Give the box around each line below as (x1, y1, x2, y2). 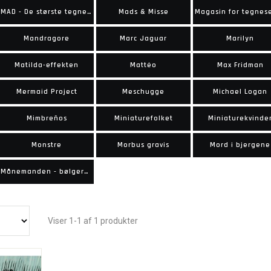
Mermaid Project (16, 87, 77, 96)
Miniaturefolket (114, 114, 173, 123)
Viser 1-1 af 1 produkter (48, 216, 138, 226)
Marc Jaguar (120, 34, 167, 43)
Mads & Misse (118, 7, 169, 16)
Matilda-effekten (15, 60, 79, 70)
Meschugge (122, 87, 165, 96)
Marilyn (226, 34, 254, 43)
